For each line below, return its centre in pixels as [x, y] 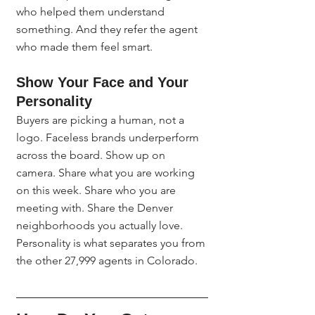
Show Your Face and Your [104, 82]
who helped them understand [92, 12]
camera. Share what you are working [107, 173]
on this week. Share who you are [97, 190]
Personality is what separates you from [112, 243]
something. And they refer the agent [108, 29]
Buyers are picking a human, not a [102, 120]
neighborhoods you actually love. [101, 225]
